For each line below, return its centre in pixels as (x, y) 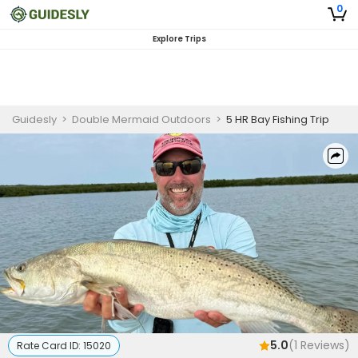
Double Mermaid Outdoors (141, 119)
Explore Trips (179, 39)
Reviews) (324, 345)
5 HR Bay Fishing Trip (278, 119)
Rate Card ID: (50, 346)
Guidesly (34, 119)
